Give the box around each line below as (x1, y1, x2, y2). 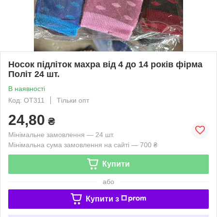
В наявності (8, 84, 45, 93)
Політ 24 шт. (8, 69, 60, 79)
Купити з (85, 194, 119, 203)
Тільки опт (57, 96, 89, 104)
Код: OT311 (8, 96, 45, 104)
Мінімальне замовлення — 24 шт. (8, 130, 114, 139)
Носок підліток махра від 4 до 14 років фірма (8, 59, 202, 69)
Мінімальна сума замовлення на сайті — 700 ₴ (8, 140, 157, 149)
